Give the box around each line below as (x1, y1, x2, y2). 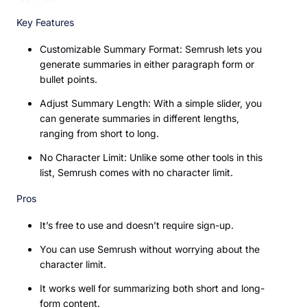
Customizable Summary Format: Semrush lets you (40, 43, 262, 56)
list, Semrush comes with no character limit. (40, 167, 233, 179)
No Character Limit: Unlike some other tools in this (40, 151, 262, 164)
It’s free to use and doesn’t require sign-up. (40, 219, 234, 232)
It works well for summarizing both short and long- (40, 282, 265, 295)
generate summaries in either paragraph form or (40, 58, 254, 71)
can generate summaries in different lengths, (40, 112, 239, 125)
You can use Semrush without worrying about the (40, 243, 260, 256)
